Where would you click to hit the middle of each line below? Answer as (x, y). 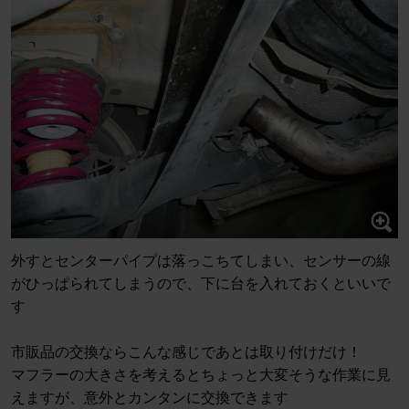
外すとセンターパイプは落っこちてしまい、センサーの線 (201, 261)
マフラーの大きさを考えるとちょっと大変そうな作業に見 (201, 375)
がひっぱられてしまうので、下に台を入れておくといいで (201, 284)
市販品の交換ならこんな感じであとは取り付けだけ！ (186, 352)
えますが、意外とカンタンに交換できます (150, 398)
